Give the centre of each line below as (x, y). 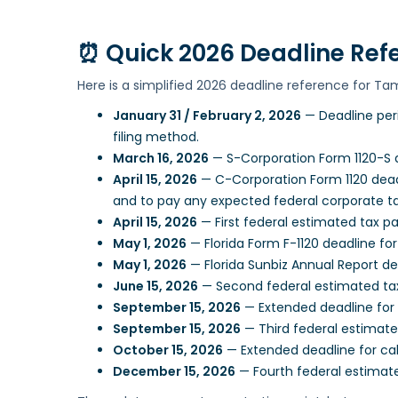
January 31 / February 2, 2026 (207, 116)
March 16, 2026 (161, 159)
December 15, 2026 (174, 372)
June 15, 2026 (155, 287)
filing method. (156, 137)
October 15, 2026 (168, 350)
